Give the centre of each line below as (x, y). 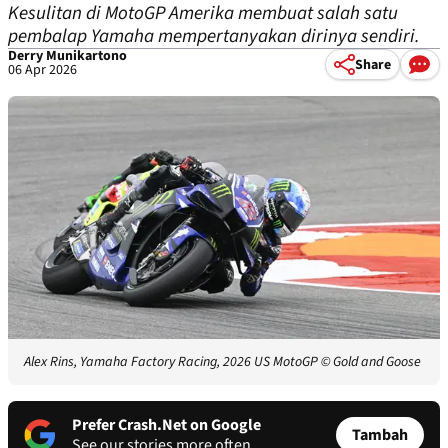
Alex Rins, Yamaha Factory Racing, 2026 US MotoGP (171, 362)
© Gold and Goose (371, 362)
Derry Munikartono (67, 56)
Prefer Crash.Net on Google (166, 425)
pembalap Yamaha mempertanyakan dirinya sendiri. (214, 36)
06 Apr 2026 (42, 70)
